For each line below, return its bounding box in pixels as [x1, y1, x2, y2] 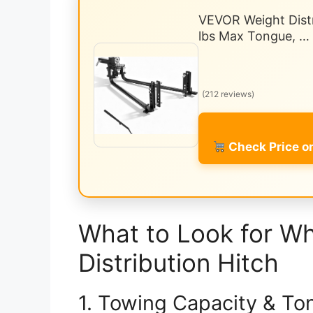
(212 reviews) [202, 89, 254, 100]
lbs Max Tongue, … [198, 29, 310, 44]
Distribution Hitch [78, 247, 279, 277]
